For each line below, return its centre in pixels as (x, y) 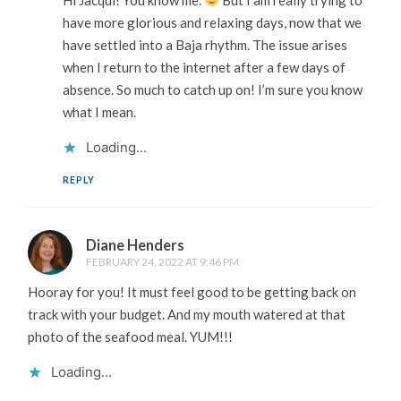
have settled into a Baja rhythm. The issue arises (205, 44)
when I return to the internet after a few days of (204, 67)
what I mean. (99, 111)
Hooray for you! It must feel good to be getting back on (192, 291)
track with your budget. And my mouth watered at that (187, 314)
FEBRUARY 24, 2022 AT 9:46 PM (163, 261)
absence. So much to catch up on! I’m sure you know (212, 89)
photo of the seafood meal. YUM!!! (131, 336)
